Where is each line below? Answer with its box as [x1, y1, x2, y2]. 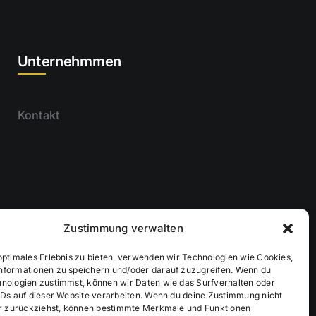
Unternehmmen [17, 53, 121, 70]
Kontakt [17, 108, 60, 122]
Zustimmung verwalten [63, 221, 183, 235]
